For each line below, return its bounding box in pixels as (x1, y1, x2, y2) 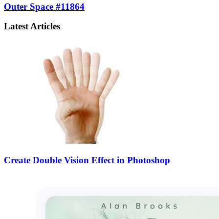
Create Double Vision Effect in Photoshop (4, 154, 170, 165)
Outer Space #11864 (4, 1, 85, 12)
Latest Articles (4, 21, 60, 32)
